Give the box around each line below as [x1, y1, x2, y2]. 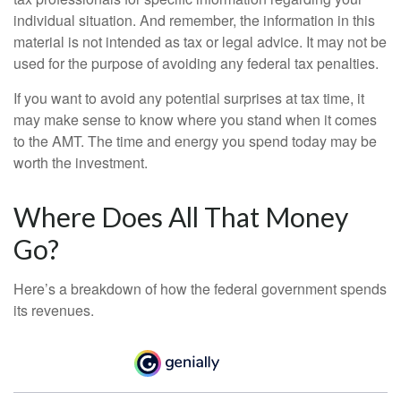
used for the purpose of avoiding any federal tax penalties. [13, 52, 379, 73]
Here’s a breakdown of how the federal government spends [13, 277, 387, 299]
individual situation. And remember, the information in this [13, 9, 375, 30]
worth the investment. [13, 151, 148, 173]
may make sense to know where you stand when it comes [13, 108, 377, 130]
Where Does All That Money [13, 200, 348, 233]
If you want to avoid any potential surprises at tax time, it [13, 87, 364, 108]
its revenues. [13, 299, 94, 320]
